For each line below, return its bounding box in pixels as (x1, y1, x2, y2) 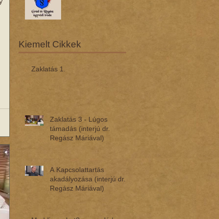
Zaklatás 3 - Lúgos (50, 115, 108, 123)
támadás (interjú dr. (50, 125, 110, 132)
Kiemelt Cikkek (19, 39, 81, 49)
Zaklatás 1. (31, 65, 66, 73)
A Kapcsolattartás (50, 166, 104, 174)
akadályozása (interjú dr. (50, 175, 126, 183)
